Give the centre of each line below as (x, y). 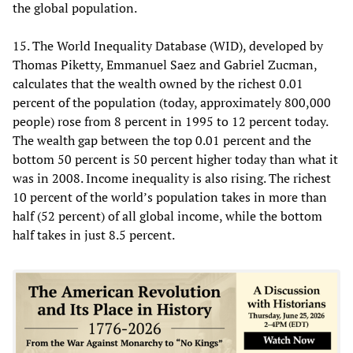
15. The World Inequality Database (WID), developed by (168, 45)
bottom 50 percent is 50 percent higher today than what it (175, 159)
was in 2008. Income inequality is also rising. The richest (172, 178)
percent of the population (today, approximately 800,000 (172, 102)
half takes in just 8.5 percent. (94, 234)
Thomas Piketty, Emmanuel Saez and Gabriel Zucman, (165, 64)
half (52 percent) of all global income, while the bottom (167, 216)
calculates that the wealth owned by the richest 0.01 (158, 83)
